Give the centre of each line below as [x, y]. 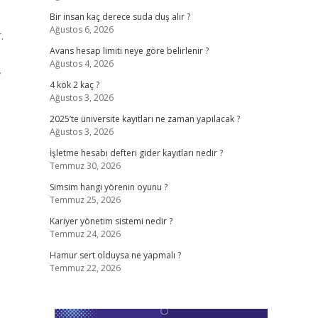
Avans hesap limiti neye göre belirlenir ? [129, 51]
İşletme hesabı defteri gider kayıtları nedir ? [136, 153]
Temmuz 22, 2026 [85, 268]
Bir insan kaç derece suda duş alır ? [120, 17]
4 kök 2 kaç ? [74, 85]
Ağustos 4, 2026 [81, 64]
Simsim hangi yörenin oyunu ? [108, 187]
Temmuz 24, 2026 [85, 234]
